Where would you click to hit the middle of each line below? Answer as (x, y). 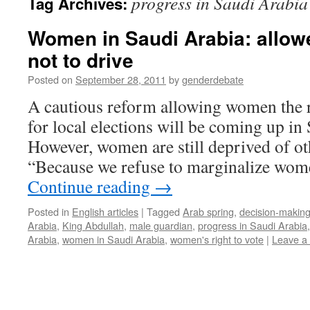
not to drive (81, 60)
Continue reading (91, 186)
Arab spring (208, 211)
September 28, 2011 (121, 79)
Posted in (48, 211)
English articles (105, 211)
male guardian (161, 225)
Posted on (50, 79)
